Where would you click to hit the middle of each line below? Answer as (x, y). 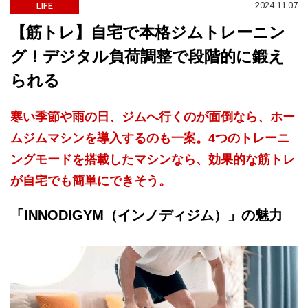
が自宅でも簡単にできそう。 (91, 180)
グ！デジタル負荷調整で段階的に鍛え (147, 56)
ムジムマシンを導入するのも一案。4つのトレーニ (150, 138)
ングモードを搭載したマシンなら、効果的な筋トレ (153, 159)
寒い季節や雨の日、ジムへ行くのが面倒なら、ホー (153, 117)
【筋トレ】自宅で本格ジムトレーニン (148, 32)
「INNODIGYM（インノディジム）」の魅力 (146, 215)
